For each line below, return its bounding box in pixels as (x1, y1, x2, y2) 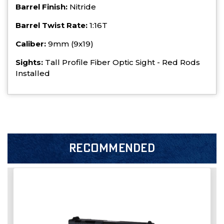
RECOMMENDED (69, 142, 155, 154)
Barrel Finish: (15, 1, 67, 11)
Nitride (69, 1, 96, 11)
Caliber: (15, 38, 46, 48)
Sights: (15, 57, 43, 67)
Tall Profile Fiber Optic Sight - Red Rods (45, 57, 200, 67)
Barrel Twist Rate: (15, 20, 87, 30)
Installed (15, 68, 50, 78)
